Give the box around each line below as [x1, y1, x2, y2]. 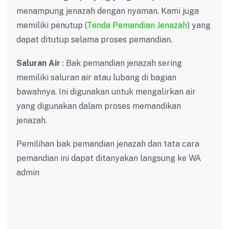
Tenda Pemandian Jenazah [87, 20, 187, 30]
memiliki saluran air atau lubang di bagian [16, 72, 176, 82]
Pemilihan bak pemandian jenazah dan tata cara [16, 139, 199, 149]
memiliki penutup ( [16, 20, 87, 30]
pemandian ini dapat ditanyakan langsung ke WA [16, 153, 201, 163]
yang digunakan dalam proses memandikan [16, 101, 181, 111]
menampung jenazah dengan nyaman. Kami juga [16, 6, 199, 16]
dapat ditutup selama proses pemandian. [16, 34, 172, 44]
